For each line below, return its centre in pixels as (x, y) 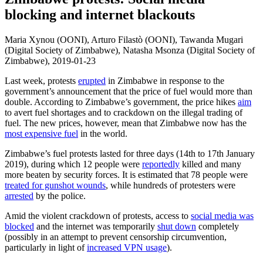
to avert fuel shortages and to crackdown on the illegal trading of (124, 112)
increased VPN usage (127, 247)
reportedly (161, 164)
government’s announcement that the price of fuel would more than (129, 91)
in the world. (103, 133)
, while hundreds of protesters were (171, 185)
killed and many (210, 164)
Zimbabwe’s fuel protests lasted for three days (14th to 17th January (130, 153)
